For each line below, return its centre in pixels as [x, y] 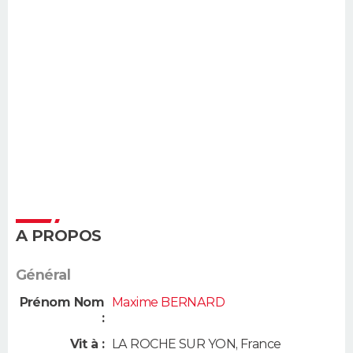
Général [43, 275]
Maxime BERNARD [169, 302]
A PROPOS [59, 235]
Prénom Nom [61, 302]
